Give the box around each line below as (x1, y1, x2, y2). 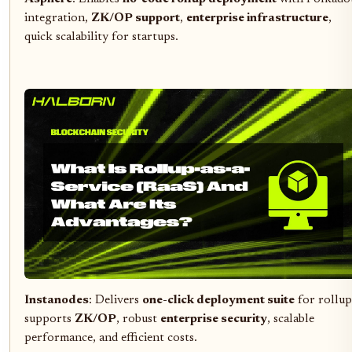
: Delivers (89, 294, 142, 306)
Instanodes (24, 294, 89, 306)
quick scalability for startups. (24, 31, 178, 43)
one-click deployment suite (142, 294, 295, 306)
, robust (116, 313, 160, 325)
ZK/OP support (91, 12, 180, 24)
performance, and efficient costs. (24, 332, 197, 344)
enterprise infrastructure (186, 12, 328, 24)
